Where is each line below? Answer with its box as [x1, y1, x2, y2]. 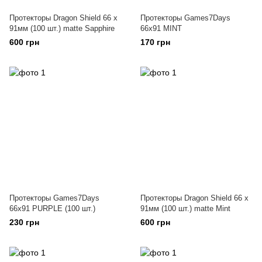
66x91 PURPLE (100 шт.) [9, 204, 95, 213]
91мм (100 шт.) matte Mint [140, 204, 230, 213]
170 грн [140, 37, 170, 47]
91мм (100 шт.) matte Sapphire [9, 24, 115, 33]
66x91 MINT [140, 24, 182, 33]
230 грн [9, 218, 39, 227]
